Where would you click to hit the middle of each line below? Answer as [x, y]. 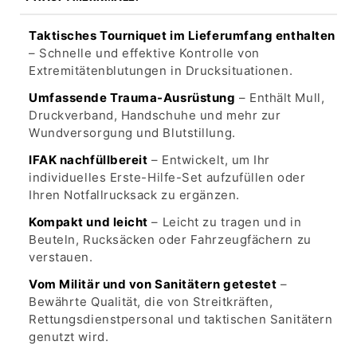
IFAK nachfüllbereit [88, 159]
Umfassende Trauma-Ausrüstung [132, 97]
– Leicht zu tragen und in [225, 222]
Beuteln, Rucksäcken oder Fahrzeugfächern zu [170, 239]
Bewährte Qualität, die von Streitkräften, [151, 301]
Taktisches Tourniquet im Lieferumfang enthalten [182, 35]
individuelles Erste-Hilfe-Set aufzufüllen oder [167, 177]
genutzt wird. [69, 336]
